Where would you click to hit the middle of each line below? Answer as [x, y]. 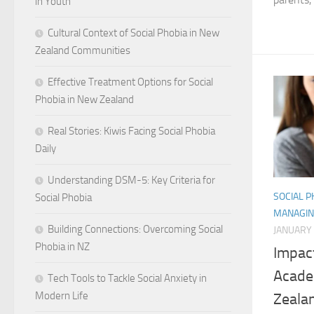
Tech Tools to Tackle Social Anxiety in [127, 278]
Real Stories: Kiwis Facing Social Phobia [131, 131]
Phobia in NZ [62, 246]
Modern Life [62, 295]
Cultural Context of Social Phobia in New [134, 33]
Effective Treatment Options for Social [130, 82]
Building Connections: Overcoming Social [135, 229]
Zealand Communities [83, 50]
